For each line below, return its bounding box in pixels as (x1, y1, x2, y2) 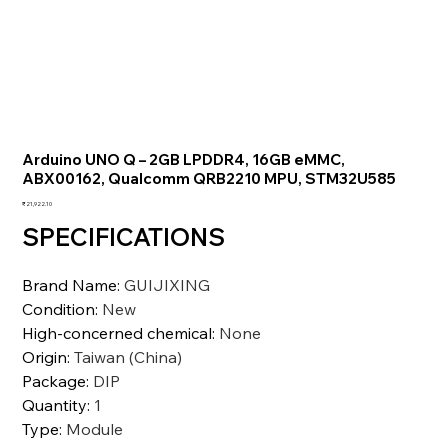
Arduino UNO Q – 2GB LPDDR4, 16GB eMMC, (22, 149, 346, 169)
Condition (22, 298, 96, 319)
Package (22, 370, 87, 391)
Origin (22, 346, 68, 367)
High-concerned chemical (22, 322, 213, 343)
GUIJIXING (124, 274, 211, 295)
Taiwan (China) (74, 346, 183, 367)
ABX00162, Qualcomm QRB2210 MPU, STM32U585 (22, 168, 397, 188)
